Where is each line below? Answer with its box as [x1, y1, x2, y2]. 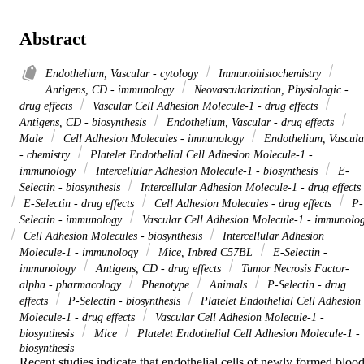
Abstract [19, 28, 86, 49]
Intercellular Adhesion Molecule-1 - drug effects [137, 180, 361, 194]
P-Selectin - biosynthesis [65, 294, 184, 308]
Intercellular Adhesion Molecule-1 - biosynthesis [93, 164, 321, 178]
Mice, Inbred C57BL [155, 245, 256, 259]
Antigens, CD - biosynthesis [19, 115, 149, 129]
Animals [206, 278, 250, 292]
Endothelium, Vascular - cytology [45, 67, 201, 80]
